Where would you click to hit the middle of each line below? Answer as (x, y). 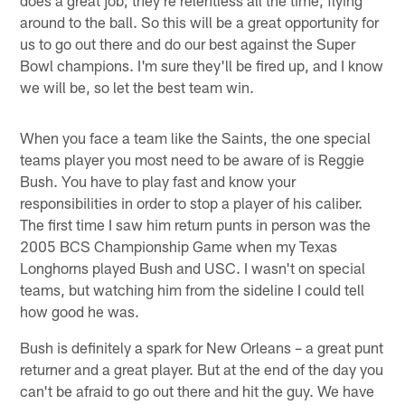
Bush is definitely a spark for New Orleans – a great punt (202, 347)
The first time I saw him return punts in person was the (196, 224)
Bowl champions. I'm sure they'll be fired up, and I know (202, 65)
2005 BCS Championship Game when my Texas (179, 245)
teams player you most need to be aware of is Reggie (193, 159)
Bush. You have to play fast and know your (158, 180)
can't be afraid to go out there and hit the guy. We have (198, 390)
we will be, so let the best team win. (137, 86)
